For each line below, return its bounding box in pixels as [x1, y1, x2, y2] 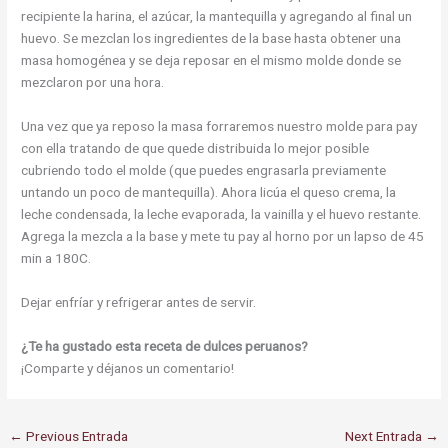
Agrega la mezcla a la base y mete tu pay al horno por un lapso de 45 [21, 228, 425, 245]
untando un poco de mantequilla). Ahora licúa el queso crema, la [21, 184, 397, 201]
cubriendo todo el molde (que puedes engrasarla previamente [21, 162, 387, 179]
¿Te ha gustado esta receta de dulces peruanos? [21, 337, 309, 354]
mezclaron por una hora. [21, 74, 165, 91]
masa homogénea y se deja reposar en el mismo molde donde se [21, 52, 402, 69]
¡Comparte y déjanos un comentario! [21, 359, 235, 376]
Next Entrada [344, 428, 425, 444]
